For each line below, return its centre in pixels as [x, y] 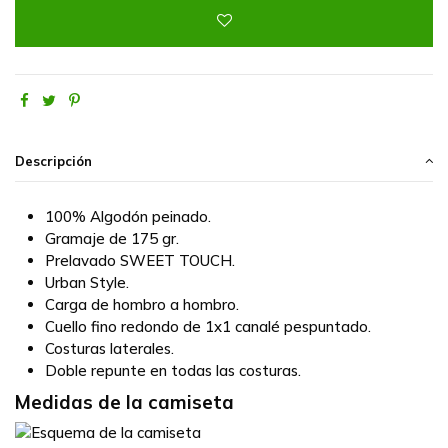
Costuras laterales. [109, 349]
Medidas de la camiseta [124, 402]
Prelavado [82, 261]
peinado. [179, 217]
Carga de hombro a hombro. [142, 305]
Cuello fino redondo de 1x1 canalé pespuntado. [208, 327]
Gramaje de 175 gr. [112, 239]
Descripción [53, 161]
